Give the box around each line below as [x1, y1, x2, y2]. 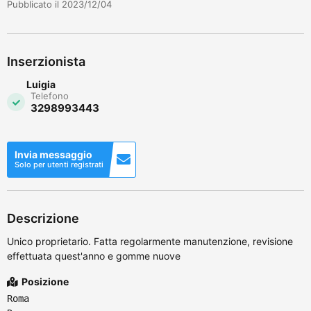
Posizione [19, 275, 69, 287]
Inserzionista [7, 53, 85, 69]
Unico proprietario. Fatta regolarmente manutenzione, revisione [7, 235, 293, 247]
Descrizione [7, 210, 79, 226]
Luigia [26, 78, 56, 90]
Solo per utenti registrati [15, 159, 103, 169]
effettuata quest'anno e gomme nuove [7, 249, 180, 262]
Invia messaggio [15, 148, 92, 160]
